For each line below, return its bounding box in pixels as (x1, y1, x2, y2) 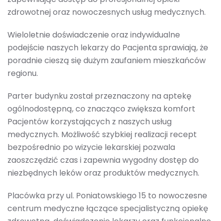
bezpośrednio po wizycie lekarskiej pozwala (7, 142, 175, 153)
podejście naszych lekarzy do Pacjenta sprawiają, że (7, 42, 208, 54)
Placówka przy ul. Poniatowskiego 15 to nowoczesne (7, 190, 207, 202)
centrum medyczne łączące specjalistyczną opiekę (7, 203, 208, 215)
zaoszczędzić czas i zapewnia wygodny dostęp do (7, 154, 199, 166)
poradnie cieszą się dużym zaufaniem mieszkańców (7, 55, 206, 67)
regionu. (7, 68, 38, 79)
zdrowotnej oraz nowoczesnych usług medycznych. (7, 6, 206, 18)
